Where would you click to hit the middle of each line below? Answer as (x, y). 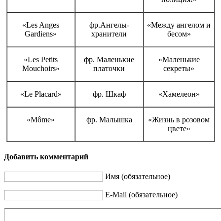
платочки (109, 68)
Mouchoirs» (41, 68)
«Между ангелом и (179, 25)
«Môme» (41, 119)
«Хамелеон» (179, 94)
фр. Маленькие (109, 59)
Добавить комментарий (46, 156)
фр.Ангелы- (109, 25)
